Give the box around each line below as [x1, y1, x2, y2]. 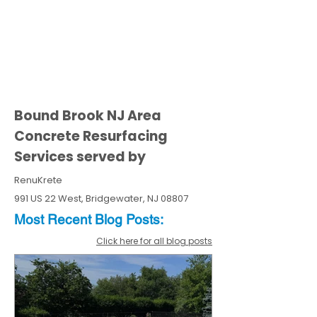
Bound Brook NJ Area [14, 106, 161, 125]
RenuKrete [14, 173, 62, 187]
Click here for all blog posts [96, 235, 212, 247]
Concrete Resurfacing [14, 127, 168, 146]
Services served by [14, 147, 146, 166]
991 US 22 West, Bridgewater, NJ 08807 [14, 192, 188, 205]
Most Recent [14, 212, 95, 227]
